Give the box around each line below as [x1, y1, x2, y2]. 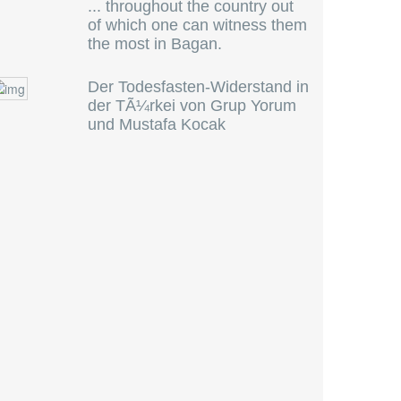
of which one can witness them [88, 16, 307, 34]
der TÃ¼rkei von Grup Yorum [88, 97, 296, 115]
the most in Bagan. [88, 35, 222, 53]
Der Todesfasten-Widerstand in [88, 78, 309, 96]
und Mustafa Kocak [88, 115, 226, 133]
